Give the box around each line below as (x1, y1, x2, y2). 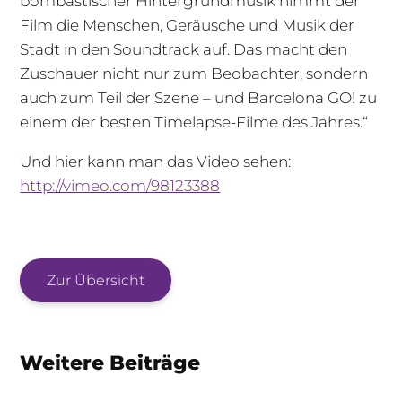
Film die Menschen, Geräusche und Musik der (20, 16, 355, 35)
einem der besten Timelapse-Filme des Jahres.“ (20, 113, 369, 132)
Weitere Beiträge (20, 351, 201, 376)
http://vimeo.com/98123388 (20, 177, 221, 196)
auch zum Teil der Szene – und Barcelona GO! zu (20, 89, 378, 108)
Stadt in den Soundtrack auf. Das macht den (20, 40, 348, 59)
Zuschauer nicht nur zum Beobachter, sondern (20, 65, 369, 83)
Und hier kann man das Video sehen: (20, 153, 292, 171)
